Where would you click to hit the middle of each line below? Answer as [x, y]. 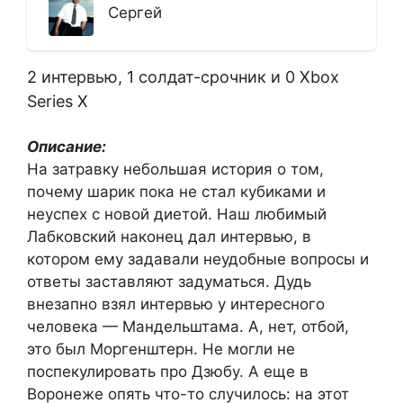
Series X [58, 101]
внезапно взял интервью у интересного [176, 304]
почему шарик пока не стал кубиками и [176, 191]
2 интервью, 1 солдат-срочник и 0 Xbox [183, 76]
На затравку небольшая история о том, [175, 169]
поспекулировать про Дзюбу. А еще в [168, 371]
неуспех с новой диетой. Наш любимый [177, 214]
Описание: [67, 146]
